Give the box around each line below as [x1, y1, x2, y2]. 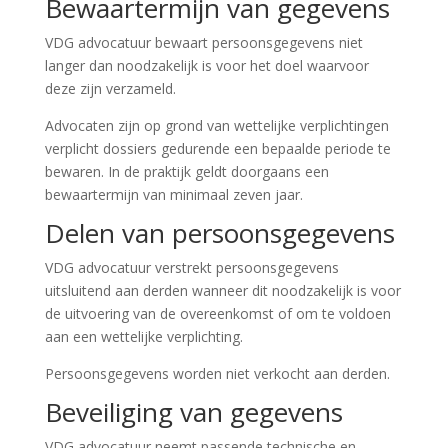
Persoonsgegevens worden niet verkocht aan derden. [44, 364, 390, 383]
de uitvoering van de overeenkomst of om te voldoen [44, 304, 391, 323]
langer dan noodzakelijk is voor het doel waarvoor [44, 56, 369, 75]
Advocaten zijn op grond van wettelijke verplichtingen [44, 116, 389, 135]
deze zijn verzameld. [44, 79, 176, 98]
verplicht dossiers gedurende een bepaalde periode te [44, 139, 391, 158]
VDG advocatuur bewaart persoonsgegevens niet [44, 33, 363, 52]
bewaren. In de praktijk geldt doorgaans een [44, 162, 329, 181]
